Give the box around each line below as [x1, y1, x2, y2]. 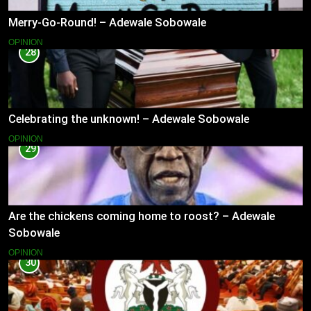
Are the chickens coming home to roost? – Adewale [8, 210, 275, 224]
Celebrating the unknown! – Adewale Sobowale [8, 112, 249, 126]
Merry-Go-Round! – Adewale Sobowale [8, 15, 206, 29]
